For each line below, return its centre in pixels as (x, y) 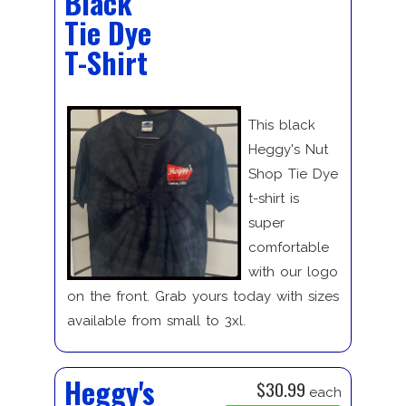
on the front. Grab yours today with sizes (203, 296)
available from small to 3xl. (156, 320)
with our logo (293, 271)
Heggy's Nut (288, 149)
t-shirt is (273, 198)
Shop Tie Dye (293, 174)
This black (281, 125)
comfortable (288, 247)
